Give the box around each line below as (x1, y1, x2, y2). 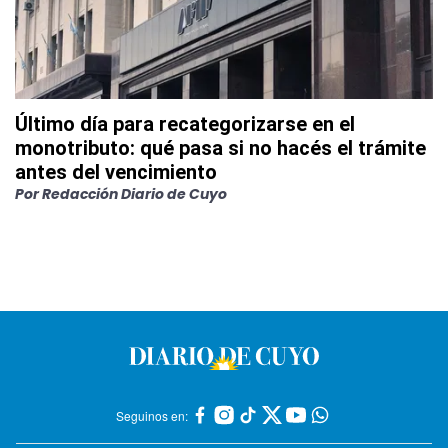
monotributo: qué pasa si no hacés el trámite (15, 136, 426, 161)
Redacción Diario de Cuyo (42, 184, 227, 205)
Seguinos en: (116, 406, 188, 424)
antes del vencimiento (15, 160, 217, 185)
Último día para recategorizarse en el (15, 112, 355, 137)
